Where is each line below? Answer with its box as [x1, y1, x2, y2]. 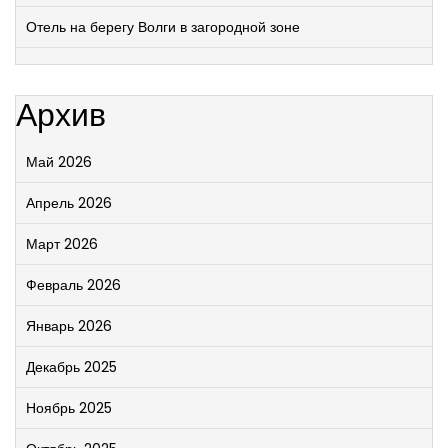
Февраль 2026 [26, 275, 121, 295]
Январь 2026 [26, 316, 112, 336]
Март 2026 [26, 234, 98, 254]
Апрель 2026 [26, 193, 112, 213]
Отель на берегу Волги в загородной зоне [26, 17, 300, 37]
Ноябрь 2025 [26, 398, 112, 418]
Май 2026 [26, 152, 92, 172]
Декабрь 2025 [26, 357, 117, 377]
